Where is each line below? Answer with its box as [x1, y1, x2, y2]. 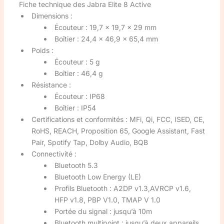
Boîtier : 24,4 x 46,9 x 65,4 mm [54, 34, 158, 43]
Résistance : [31, 80, 71, 89]
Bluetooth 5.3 [54, 160, 98, 169]
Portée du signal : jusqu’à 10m [54, 206, 152, 215]
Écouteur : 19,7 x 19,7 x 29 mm [54, 22, 156, 31]
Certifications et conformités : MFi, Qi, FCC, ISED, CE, [31, 114, 204, 123]
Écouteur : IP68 [54, 91, 105, 100]
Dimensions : [31, 11, 72, 20]
